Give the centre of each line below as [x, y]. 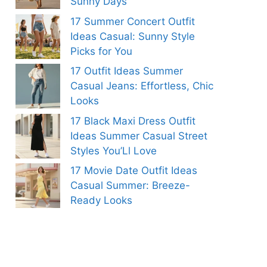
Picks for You [101, 51]
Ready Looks [101, 201]
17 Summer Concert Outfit [133, 21]
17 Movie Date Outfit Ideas [134, 171]
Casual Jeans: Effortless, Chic [142, 86]
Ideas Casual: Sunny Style [133, 36]
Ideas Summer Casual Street [139, 136]
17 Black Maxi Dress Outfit [133, 121]
